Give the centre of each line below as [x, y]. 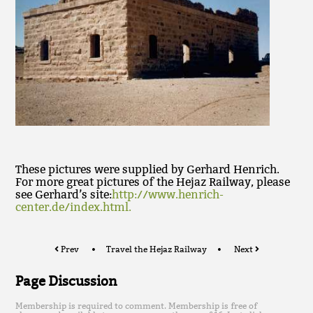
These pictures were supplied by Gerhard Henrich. [148, 170]
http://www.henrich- [168, 195]
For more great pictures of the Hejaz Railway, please [153, 182]
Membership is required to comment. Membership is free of [137, 306]
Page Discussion [67, 281]
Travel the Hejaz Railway [156, 249]
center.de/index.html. [74, 208]
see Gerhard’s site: [64, 195]
